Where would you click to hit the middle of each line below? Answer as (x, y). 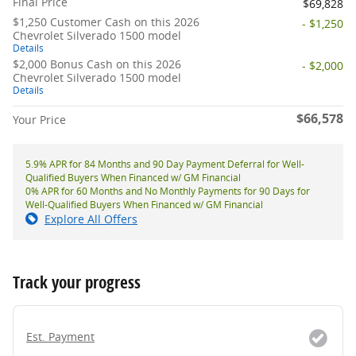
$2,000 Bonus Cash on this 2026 (97, 64)
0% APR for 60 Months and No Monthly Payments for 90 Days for (168, 192)
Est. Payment (60, 337)
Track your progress (77, 282)
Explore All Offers (91, 219)
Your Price (39, 120)
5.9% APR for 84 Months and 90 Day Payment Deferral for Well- (165, 164)
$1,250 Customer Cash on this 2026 (106, 22)
